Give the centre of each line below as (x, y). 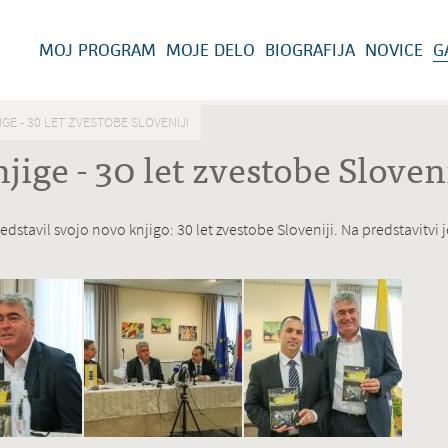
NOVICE (394, 50)
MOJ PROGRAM (97, 50)
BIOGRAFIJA (310, 50)
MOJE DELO (210, 50)
